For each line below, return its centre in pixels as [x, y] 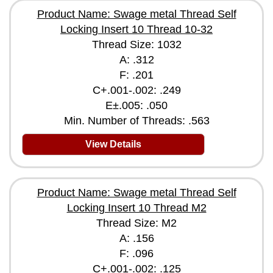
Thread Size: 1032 [136, 44]
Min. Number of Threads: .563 [136, 121]
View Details [113, 144]
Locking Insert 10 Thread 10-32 [136, 29]
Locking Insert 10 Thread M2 [136, 208]
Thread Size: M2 [136, 223]
